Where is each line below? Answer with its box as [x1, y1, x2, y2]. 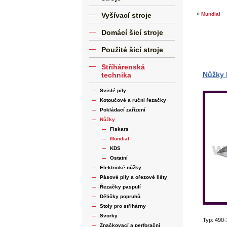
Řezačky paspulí [99, 183, 141, 190]
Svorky [99, 212, 118, 218]
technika [101, 70, 131, 79]
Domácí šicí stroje [101, 28, 163, 36]
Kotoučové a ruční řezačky [99, 97, 166, 103]
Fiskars [109, 126, 129, 132]
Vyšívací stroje [101, 11, 152, 19]
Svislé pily [99, 87, 126, 93]
